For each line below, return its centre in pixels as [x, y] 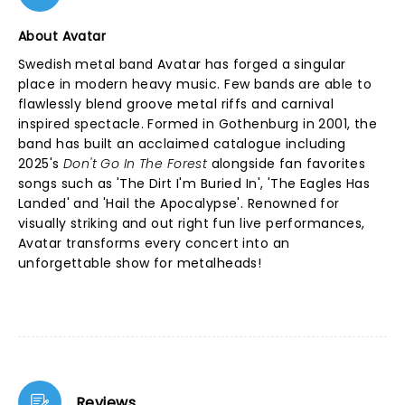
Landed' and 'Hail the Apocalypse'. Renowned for [179, 203]
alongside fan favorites [287, 164]
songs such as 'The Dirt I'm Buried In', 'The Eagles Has [194, 184]
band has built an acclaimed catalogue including [182, 144]
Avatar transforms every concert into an [154, 243]
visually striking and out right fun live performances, [192, 223]
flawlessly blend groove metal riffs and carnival [176, 104]
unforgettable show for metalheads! [140, 263]
